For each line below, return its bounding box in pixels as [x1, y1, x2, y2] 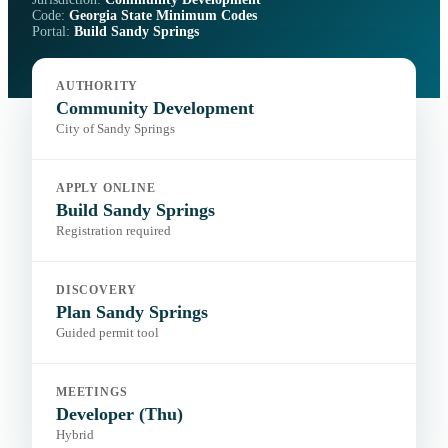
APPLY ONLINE [56, 182, 156, 195]
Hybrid [56, 428, 94, 443]
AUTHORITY [56, 80, 139, 93]
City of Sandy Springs [56, 122, 175, 137]
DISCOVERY [56, 284, 138, 297]
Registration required [56, 224, 171, 239]
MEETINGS [56, 386, 128, 399]
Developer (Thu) [56, 404, 183, 425]
